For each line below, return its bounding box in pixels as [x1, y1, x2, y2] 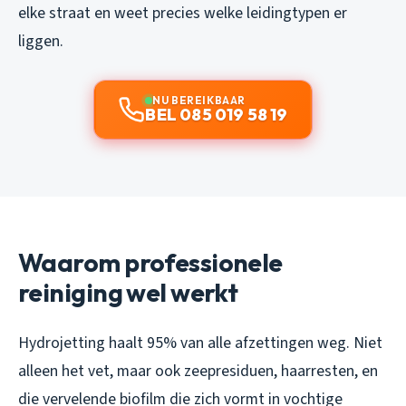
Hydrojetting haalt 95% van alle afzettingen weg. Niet [18, 331, 382, 354]
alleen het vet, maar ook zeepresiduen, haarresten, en [18, 359, 378, 382]
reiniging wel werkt [18, 275, 238, 308]
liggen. [18, 29, 63, 53]
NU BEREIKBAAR [152, 92, 246, 107]
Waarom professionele [18, 246, 283, 278]
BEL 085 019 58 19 [145, 103, 288, 125]
